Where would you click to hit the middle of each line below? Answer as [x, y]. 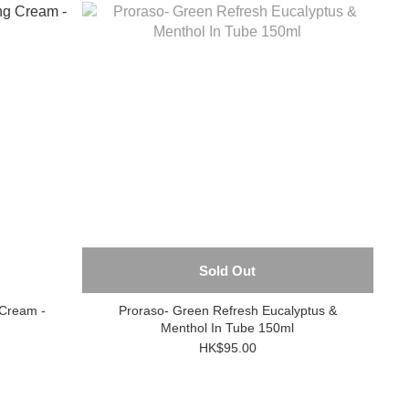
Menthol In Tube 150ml [228, 327]
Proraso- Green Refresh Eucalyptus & [145, 310]
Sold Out [228, 270]
